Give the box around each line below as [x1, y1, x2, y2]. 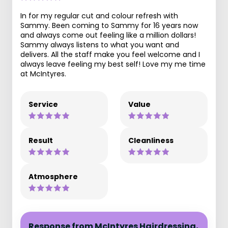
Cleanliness [128, 135, 174, 146]
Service [28, 99, 58, 109]
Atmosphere [28, 171, 78, 182]
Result [28, 135, 53, 146]
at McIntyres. [20, 68, 66, 79]
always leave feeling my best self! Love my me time [20, 59, 206, 69]
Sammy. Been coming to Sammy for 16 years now [20, 20, 198, 31]
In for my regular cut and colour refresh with [20, 10, 178, 21]
